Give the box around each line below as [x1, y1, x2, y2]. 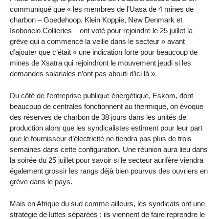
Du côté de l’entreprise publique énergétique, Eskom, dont [10, 91, 193, 100]
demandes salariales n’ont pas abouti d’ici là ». [10, 69, 157, 78]
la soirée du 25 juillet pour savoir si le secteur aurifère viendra [10, 156, 203, 165]
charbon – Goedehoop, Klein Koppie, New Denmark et [10, 16, 182, 24]
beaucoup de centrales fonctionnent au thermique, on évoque [10, 102, 203, 111]
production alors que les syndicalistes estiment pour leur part [10, 124, 202, 132]
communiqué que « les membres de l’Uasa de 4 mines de [10, 5, 194, 14]
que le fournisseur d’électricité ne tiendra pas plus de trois [10, 134, 192, 143]
